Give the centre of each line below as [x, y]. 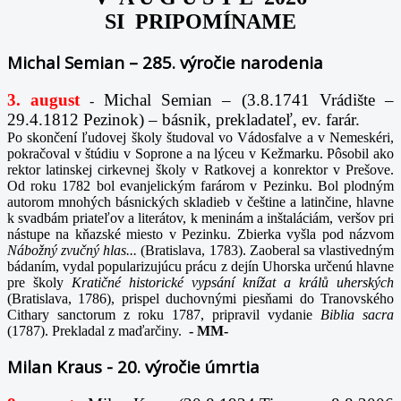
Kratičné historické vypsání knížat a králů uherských [233, 282]
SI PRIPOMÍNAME [200, 22]
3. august [44, 99]
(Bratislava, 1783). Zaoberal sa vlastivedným [268, 250]
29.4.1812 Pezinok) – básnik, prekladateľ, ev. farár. [183, 119]
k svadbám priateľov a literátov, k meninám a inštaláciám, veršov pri [200, 218]
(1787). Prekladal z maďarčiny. [96, 330]
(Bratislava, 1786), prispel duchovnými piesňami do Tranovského [200, 298]
